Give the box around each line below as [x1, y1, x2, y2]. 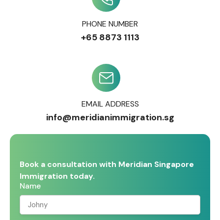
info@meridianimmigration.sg [46, 111, 174, 123]
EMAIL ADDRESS [81, 99, 139, 109]
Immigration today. [20, 171, 95, 181]
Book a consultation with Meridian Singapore [20, 159, 194, 169]
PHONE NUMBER [82, 19, 138, 29]
